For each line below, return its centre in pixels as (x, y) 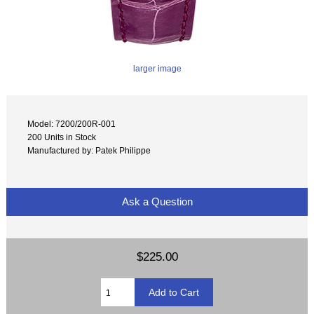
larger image (157, 68)
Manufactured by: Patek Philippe (89, 151)
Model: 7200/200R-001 (72, 124)
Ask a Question (157, 202)
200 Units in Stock (62, 137)
